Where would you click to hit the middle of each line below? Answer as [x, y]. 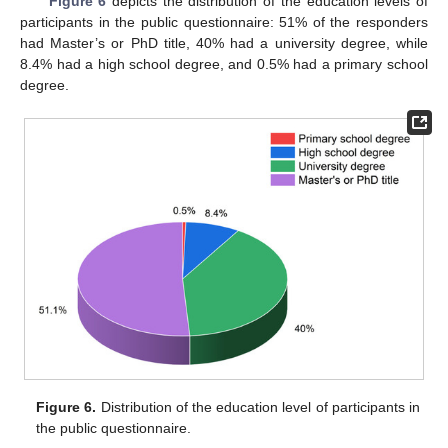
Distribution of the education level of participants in [258, 407]
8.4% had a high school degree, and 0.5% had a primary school [224, 63]
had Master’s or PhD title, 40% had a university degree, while [224, 42]
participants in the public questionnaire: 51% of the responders [224, 21]
